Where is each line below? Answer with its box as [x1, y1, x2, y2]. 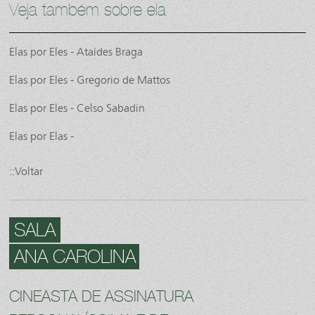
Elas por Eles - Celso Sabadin [9, 101, 146, 115]
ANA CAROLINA [9, 249, 136, 268]
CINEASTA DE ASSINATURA [9, 290, 194, 306]
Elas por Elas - [9, 129, 75, 143]
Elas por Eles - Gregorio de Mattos [9, 73, 171, 87]
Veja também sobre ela [9, 2, 167, 20]
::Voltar [9, 165, 44, 179]
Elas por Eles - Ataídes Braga [9, 45, 143, 59]
